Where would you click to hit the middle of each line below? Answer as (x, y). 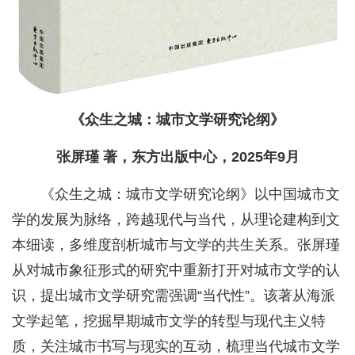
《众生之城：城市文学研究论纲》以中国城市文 (190, 195)
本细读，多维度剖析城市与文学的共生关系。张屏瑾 (176, 245)
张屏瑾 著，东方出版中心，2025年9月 (177, 157)
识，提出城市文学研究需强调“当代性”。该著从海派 (174, 296)
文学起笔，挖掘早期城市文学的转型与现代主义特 (169, 321)
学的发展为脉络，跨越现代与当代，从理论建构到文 (176, 220)
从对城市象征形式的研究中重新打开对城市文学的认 (176, 271)
